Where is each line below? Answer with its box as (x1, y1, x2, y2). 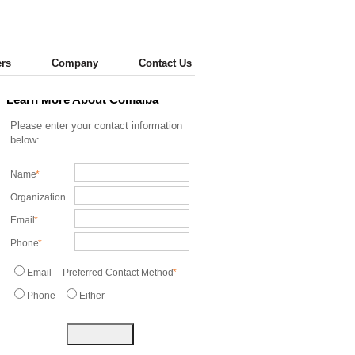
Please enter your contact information (10, 120, 182, 132)
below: (10, 134, 40, 146)
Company (52, 57, 98, 69)
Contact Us (139, 57, 192, 69)
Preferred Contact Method (63, 266, 176, 278)
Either (79, 289, 105, 301)
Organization (10, 191, 68, 203)
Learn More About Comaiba (6, 93, 158, 106)
